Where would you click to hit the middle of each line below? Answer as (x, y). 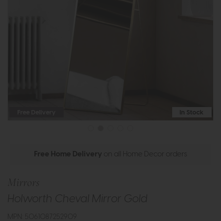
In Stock (192, 113)
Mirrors (23, 183)
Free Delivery (36, 113)
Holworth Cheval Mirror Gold (77, 199)
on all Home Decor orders (145, 154)
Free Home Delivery (68, 154)
